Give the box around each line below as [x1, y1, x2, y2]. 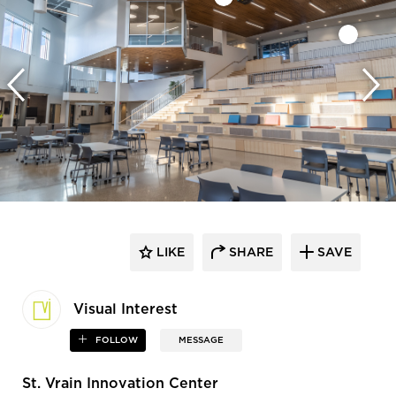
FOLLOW [93, 335, 139, 345]
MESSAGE [179, 335, 225, 345]
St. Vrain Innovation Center [22, 376, 218, 391]
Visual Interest [73, 301, 178, 316]
